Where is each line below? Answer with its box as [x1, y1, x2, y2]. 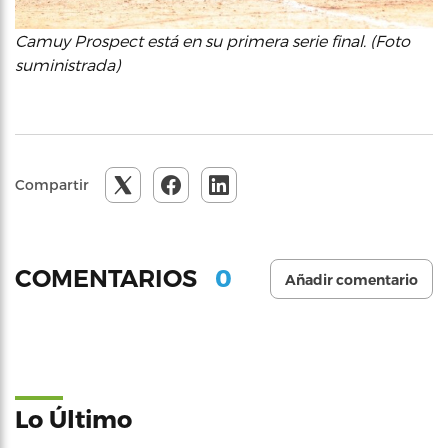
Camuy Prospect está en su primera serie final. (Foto [15, 30, 410, 50]
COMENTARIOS [15, 264, 203, 294]
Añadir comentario [285, 270, 418, 289]
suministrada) [15, 54, 120, 74]
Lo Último [15, 403, 132, 433]
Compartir [15, 175, 89, 193]
